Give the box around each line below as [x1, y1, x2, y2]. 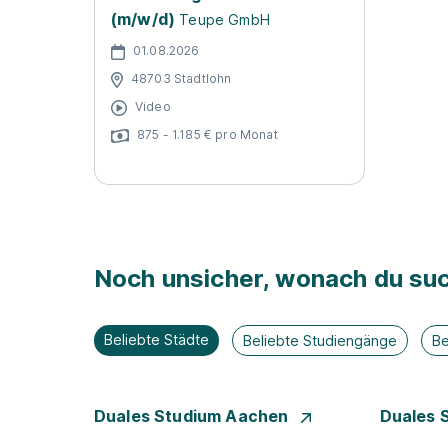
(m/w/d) [111, 9, 176, 29]
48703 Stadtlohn [131, 70, 232, 86]
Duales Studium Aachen [94, 406, 293, 426]
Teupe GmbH [179, 11, 270, 28]
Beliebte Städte [104, 331, 209, 348]
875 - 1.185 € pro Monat [137, 126, 278, 142]
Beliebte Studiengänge [243, 332, 398, 349]
